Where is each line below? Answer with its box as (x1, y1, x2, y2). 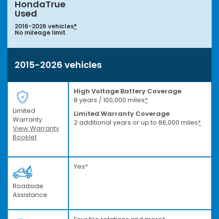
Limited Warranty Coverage (74, 109, 170, 118)
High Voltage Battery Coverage (74, 86, 182, 96)
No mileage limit (15, 28, 66, 37)
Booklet (13, 132, 37, 142)
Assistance (13, 190, 47, 199)
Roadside (13, 181, 44, 191)
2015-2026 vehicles (15, 58, 102, 71)
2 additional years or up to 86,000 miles (74, 117, 198, 127)
